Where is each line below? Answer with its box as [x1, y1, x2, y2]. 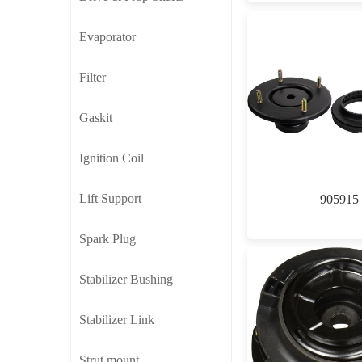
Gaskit [79, 110, 112, 124]
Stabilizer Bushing [79, 271, 173, 286]
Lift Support [79, 191, 141, 205]
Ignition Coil [79, 150, 144, 165]
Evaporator [79, 29, 136, 44]
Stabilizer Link [79, 312, 154, 326]
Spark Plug [79, 231, 136, 246]
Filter [79, 69, 106, 84]
